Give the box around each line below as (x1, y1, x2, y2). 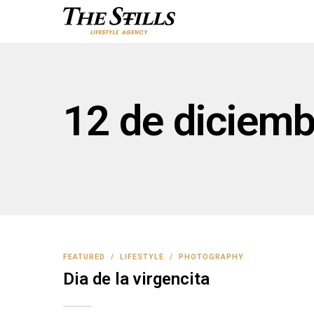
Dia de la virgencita (63, 269, 210, 289)
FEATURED (63, 252, 105, 261)
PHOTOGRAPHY (179, 252, 244, 261)
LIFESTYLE (120, 252, 164, 261)
